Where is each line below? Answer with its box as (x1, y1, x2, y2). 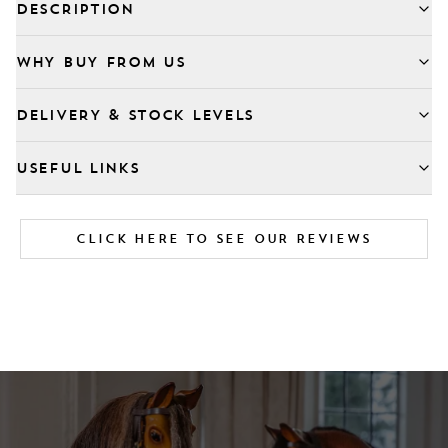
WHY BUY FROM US (16, 53, 186, 71)
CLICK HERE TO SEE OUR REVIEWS (76, 231, 372, 246)
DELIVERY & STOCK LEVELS (16, 106, 255, 124)
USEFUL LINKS (16, 159, 140, 177)
